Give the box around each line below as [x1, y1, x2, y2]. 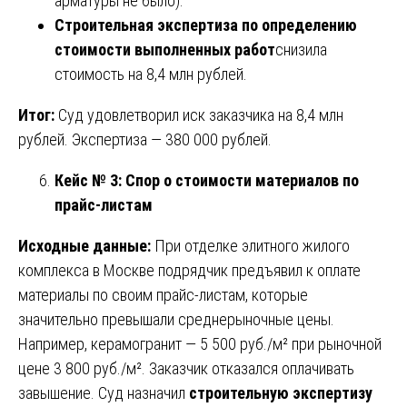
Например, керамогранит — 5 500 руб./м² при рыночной [18, 333, 382, 353]
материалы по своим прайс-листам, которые [18, 284, 308, 304]
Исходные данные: [18, 235, 151, 255]
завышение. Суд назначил [18, 382, 189, 402]
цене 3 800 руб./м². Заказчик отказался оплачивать [18, 358, 354, 378]
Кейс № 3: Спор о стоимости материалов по [55, 170, 359, 190]
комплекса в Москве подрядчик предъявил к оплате [18, 260, 361, 280]
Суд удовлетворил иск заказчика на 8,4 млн [55, 104, 343, 124]
